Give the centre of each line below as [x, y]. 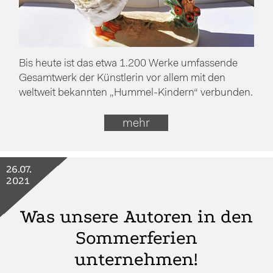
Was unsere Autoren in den [136, 216]
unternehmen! [136, 259]
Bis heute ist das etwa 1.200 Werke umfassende [129, 64]
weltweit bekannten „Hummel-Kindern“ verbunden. [136, 93]
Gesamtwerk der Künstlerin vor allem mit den [122, 79]
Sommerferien [136, 238]
